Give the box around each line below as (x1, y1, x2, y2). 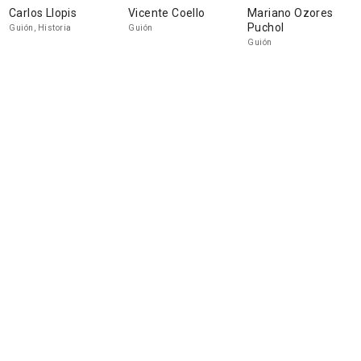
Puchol (247, 21, 284, 34)
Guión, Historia (9, 23, 72, 32)
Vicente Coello (128, 6, 205, 19)
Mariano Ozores (247, 6, 334, 19)
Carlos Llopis (9, 6, 77, 19)
